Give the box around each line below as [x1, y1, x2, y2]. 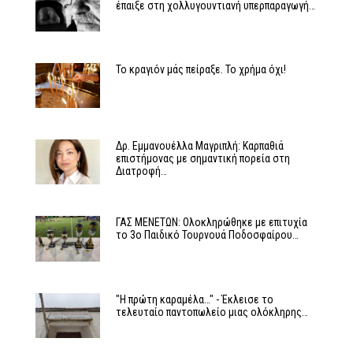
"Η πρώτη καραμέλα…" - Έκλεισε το [115, 292, 273, 306]
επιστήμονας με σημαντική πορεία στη [115, 152, 290, 165]
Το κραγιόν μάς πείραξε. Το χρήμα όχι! [115, 62, 286, 76]
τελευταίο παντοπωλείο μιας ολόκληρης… [115, 305, 308, 318]
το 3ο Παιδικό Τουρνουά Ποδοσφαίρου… [115, 229, 299, 242]
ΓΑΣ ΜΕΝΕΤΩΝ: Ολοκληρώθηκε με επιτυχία [115, 216, 307, 229]
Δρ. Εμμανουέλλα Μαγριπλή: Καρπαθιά [115, 139, 284, 153]
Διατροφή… [115, 165, 167, 178]
